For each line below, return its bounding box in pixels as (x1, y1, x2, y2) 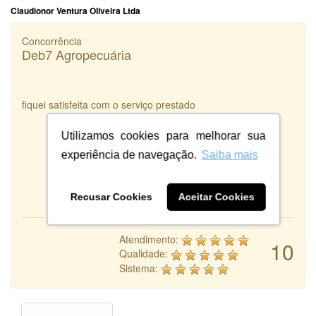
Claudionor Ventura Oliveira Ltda (11, 4, 140, 18)
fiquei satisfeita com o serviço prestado (22, 97, 195, 112)
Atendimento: (119, 232, 181, 247)
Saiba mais (201, 149, 258, 162)
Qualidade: (119, 246, 171, 261)
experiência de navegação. (61, 149, 197, 162)
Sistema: (119, 260, 161, 275)
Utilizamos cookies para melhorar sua (61, 130, 266, 142)
